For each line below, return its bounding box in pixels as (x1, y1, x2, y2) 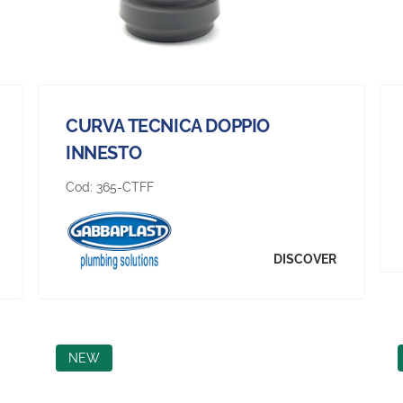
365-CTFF (96, 179, 155, 194)
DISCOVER (273, 252, 336, 267)
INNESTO (66, 141, 142, 164)
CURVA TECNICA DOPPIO (66, 114, 271, 137)
